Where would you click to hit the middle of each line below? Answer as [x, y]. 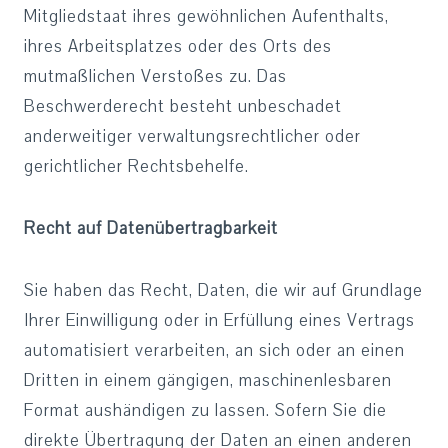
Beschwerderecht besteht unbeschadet [183, 106]
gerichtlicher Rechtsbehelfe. [136, 166]
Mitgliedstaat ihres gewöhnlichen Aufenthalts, [206, 16]
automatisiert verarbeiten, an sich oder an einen [214, 350]
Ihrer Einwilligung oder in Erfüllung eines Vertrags [219, 320]
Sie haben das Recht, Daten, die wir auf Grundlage [223, 290]
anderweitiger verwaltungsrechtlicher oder [192, 136]
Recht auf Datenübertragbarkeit [151, 228]
